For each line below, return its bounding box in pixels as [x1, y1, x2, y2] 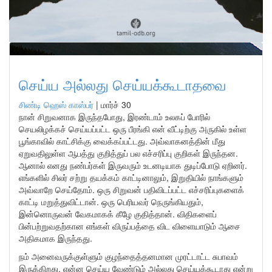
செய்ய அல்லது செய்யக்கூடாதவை [19, 73, 226, 95]
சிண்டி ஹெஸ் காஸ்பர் [19, 98, 93, 110]
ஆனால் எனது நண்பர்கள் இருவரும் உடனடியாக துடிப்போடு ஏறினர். [19, 159, 247, 171]
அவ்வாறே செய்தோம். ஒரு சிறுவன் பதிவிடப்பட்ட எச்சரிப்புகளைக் [19, 183, 244, 195]
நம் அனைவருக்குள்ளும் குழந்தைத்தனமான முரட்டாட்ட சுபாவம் [19, 250, 238, 262]
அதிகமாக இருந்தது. [19, 232, 92, 244]
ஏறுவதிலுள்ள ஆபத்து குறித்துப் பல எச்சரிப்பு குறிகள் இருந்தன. [19, 147, 238, 159]
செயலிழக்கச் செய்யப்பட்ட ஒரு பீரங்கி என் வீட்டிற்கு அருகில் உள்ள [19, 123, 246, 135]
